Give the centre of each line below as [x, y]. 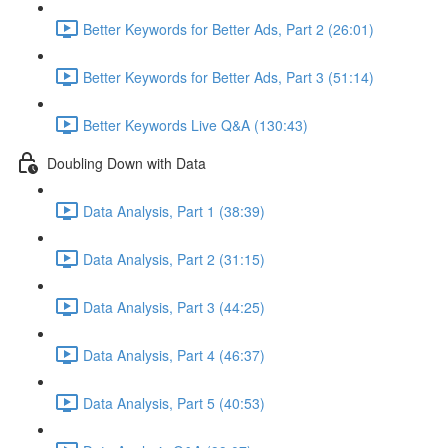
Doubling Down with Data [126, 162]
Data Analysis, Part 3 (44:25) [174, 306]
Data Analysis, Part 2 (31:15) [174, 258]
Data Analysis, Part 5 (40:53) [174, 402]
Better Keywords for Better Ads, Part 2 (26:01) [228, 28]
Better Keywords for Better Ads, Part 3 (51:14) [228, 76]
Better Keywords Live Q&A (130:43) [195, 124]
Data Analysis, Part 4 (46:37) [174, 354]
